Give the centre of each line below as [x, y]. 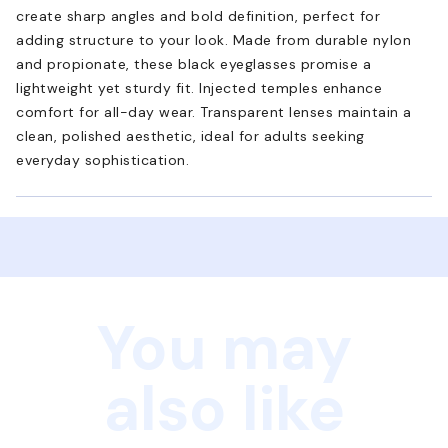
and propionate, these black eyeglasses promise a [193, 63]
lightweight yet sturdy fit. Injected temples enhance [199, 87]
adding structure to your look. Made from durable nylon [213, 39]
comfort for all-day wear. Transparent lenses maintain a [214, 111]
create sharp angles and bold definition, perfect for [198, 15]
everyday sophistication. [102, 159]
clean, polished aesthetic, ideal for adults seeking [190, 135]
